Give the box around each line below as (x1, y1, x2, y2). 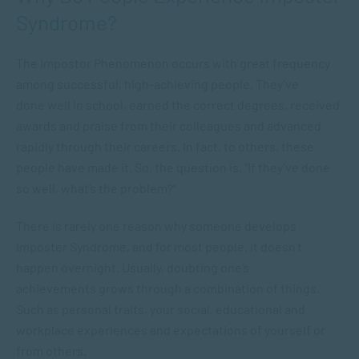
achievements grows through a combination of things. (16, 280, 320, 296)
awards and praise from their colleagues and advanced (16, 118, 321, 133)
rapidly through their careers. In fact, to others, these (16, 139, 314, 154)
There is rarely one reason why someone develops (16, 218, 296, 233)
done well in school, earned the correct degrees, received (16, 97, 340, 112)
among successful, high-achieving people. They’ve (16, 76, 299, 91)
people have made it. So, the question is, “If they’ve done (16, 159, 330, 175)
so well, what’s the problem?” (16, 180, 181, 196)
